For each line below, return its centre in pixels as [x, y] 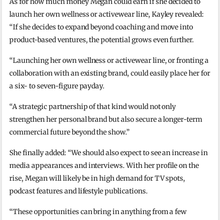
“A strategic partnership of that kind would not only [93, 106]
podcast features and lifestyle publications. [79, 191]
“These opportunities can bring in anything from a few [98, 211]
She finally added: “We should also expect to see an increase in [109, 152]
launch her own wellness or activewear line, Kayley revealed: [107, 14]
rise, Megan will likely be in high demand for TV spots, [97, 178]
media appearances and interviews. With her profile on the [104, 165]
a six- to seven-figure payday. [57, 86]
